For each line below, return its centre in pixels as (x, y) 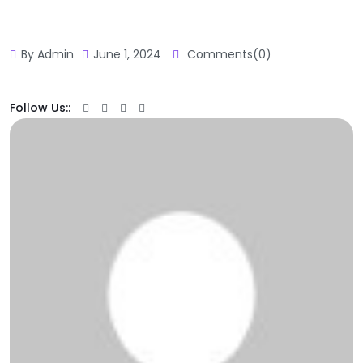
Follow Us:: (40, 107)
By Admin (47, 54)
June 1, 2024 (127, 54)
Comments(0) (228, 54)
